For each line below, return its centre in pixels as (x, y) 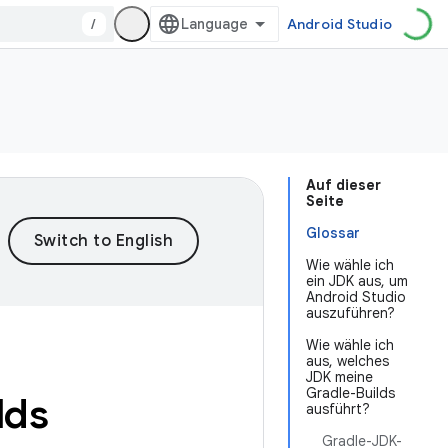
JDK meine (339, 377)
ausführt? (338, 409)
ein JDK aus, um (357, 281)
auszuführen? (350, 313)
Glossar (333, 233)
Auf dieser (343, 185)
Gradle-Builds (350, 393)
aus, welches (347, 361)
